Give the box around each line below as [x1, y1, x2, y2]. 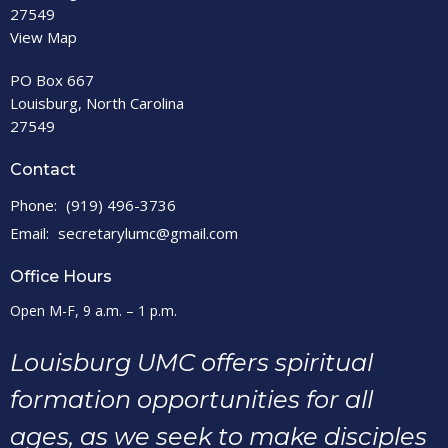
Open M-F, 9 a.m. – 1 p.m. [10, 301, 177, 320]
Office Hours [10, 266, 112, 286]
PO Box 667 [10, 70, 94, 90]
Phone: [10, 194, 61, 215]
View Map [10, 27, 77, 47]
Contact [10, 160, 76, 179]
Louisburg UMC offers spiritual [10, 348, 373, 377]
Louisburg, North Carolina [10, 93, 184, 113]
